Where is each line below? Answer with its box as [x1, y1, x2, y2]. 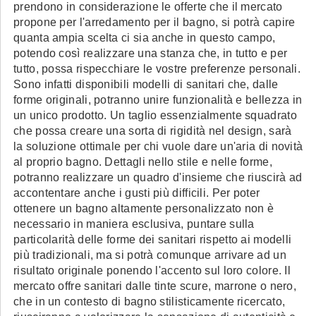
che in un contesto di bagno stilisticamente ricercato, [13, 296, 286, 308]
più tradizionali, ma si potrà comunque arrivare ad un [13, 249, 286, 261]
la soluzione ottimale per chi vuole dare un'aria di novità [13, 140, 303, 152]
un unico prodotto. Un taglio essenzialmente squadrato [13, 109, 297, 121]
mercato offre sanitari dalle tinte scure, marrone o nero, [13, 280, 297, 292]
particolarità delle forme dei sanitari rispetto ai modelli [13, 233, 292, 245]
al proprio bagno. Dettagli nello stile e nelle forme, [13, 156, 272, 168]
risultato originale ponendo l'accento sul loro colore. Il [13, 265, 291, 276]
